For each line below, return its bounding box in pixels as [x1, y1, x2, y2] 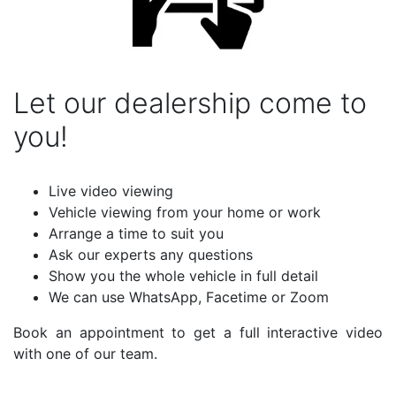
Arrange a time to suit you [49, 224, 224, 242]
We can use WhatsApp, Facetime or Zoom [49, 287, 329, 306]
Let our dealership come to [13, 85, 367, 120]
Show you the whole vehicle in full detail [49, 266, 318, 285]
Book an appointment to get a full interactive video [13, 323, 383, 341]
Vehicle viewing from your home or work [49, 202, 321, 221]
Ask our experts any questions [49, 245, 253, 263]
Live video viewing [49, 181, 173, 200]
